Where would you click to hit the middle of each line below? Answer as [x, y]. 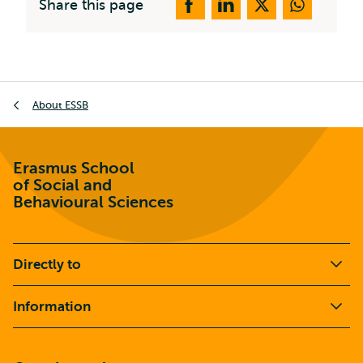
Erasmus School [74, 168]
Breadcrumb [49, 92]
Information [52, 307]
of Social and [62, 185]
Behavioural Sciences [93, 202]
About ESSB [60, 105]
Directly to [47, 265]
